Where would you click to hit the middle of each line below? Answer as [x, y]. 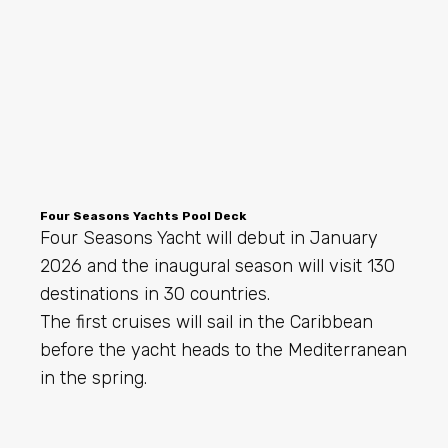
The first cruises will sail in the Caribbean [206, 322]
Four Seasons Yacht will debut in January [209, 238]
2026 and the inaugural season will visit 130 [217, 266]
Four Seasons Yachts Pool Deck [143, 216]
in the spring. [93, 378]
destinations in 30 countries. [155, 294]
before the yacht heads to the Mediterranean [223, 350]
